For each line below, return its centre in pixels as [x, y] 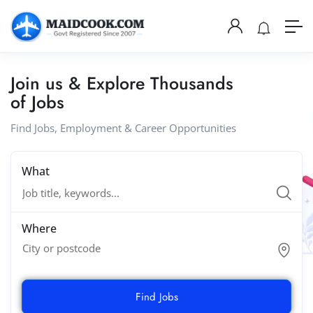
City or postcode [61, 248]
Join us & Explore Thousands [122, 83]
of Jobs [37, 102]
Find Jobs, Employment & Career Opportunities [123, 128]
